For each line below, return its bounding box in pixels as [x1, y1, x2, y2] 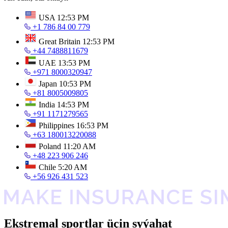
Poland [39, 142, 61, 151]
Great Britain [39, 37, 80, 46]
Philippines [39, 121, 74, 130]
